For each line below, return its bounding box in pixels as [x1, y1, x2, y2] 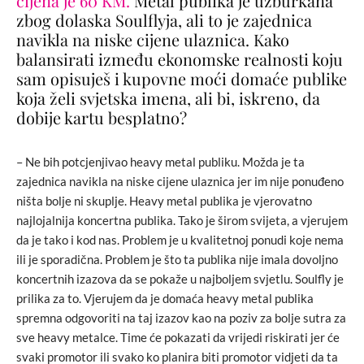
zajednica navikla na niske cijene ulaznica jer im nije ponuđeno [16, 174, 344, 189]
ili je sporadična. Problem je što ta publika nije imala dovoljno [16, 252, 338, 267]
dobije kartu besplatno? [16, 106, 187, 129]
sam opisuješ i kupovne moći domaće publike [16, 67, 347, 90]
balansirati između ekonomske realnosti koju [16, 48, 343, 71]
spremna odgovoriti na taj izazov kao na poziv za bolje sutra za [16, 310, 346, 326]
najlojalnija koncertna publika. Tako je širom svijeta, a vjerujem [16, 213, 348, 228]
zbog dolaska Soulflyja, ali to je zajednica [16, 9, 312, 32]
